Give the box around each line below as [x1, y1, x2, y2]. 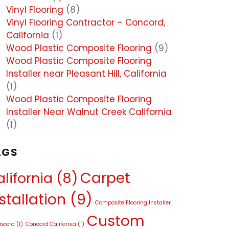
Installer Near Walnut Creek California [6, 105, 172, 118]
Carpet [80, 167, 130, 188]
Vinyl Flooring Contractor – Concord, [6, 16, 165, 29]
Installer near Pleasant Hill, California [6, 67, 167, 80]
